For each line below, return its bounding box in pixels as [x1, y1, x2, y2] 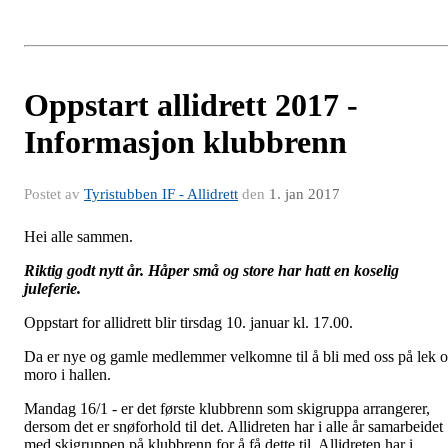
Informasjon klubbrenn [24, 123, 347, 160]
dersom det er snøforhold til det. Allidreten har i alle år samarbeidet [24, 417, 443, 435]
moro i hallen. [24, 365, 111, 383]
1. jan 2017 [269, 185, 340, 202]
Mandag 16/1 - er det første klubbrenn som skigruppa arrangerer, [24, 399, 430, 417]
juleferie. [24, 279, 81, 297]
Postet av [24, 185, 84, 202]
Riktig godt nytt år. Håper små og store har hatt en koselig [24, 261, 399, 279]
